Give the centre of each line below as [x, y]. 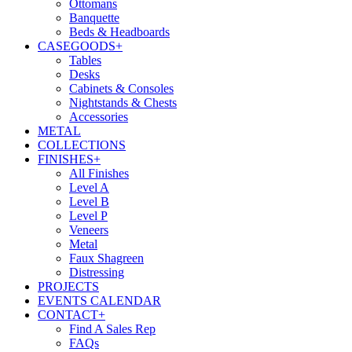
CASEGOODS [77, 46]
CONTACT [68, 315]
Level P [88, 216]
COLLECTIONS [82, 145]
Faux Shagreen [106, 258]
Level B [89, 202]
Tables [85, 60]
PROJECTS [68, 286]
